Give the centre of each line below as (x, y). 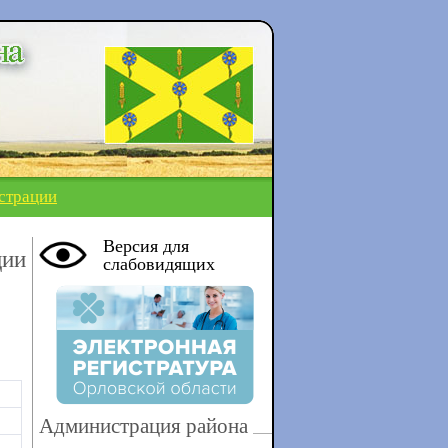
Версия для (145, 246)
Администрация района (143, 426)
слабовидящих (158, 264)
